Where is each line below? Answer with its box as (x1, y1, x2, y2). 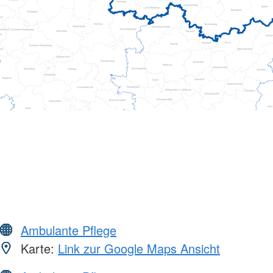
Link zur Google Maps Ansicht (58, 239, 220, 257)
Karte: (17, 239, 58, 257)
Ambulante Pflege (21, 221, 116, 239)
